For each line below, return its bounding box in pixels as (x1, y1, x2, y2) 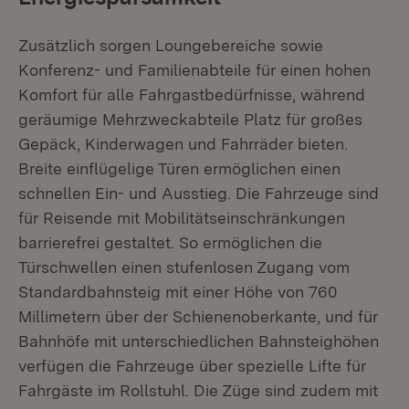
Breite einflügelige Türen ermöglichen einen (18, 159, 341, 178)
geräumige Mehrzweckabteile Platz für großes (18, 110, 362, 129)
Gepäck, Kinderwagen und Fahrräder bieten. (18, 134, 348, 153)
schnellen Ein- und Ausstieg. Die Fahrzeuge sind (18, 184, 379, 203)
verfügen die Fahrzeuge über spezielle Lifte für (18, 356, 366, 375)
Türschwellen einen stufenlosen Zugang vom (18, 257, 350, 277)
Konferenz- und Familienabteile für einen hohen (18, 60, 371, 79)
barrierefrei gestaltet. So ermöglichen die (18, 233, 322, 252)
